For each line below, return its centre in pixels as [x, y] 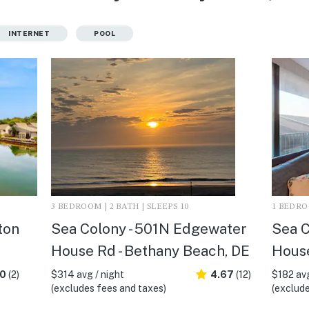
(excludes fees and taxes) [108, 288]
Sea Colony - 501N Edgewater [149, 228]
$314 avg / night [87, 274]
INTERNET [29, 33]
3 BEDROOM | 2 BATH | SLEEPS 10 [120, 207]
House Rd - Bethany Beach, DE [150, 250]
